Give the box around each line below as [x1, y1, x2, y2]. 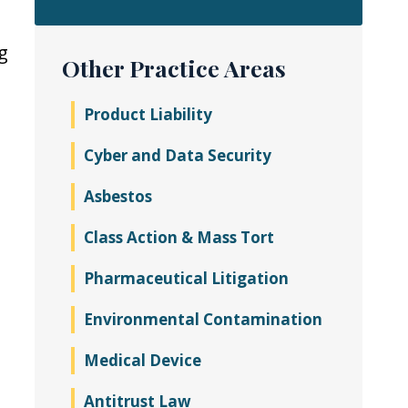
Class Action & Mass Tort [84, 227, 274, 248]
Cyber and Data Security [84, 145, 271, 166]
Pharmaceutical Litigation [84, 268, 289, 289]
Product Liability [84, 104, 212, 125]
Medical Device [84, 350, 201, 371]
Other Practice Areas [62, 53, 286, 83]
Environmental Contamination [84, 309, 322, 330]
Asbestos [84, 186, 152, 207]
